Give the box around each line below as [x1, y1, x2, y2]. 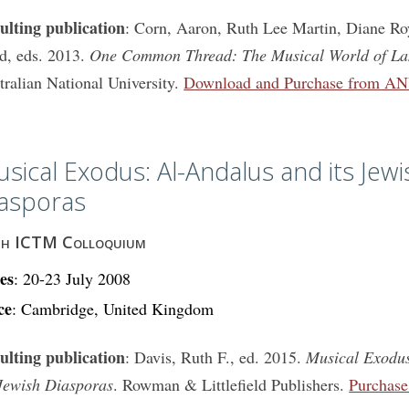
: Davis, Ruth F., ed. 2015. [125, 346, 307, 368]
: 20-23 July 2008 [14, 267, 131, 289]
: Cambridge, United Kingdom [12, 298, 215, 320]
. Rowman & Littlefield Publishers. [113, 373, 350, 395]
